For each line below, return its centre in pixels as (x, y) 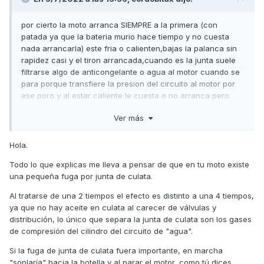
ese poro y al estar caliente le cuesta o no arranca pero (125, 96)
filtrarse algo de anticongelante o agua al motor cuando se (131, 72)
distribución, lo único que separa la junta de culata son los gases (131, 219)
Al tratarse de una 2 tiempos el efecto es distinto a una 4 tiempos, (132, 195)
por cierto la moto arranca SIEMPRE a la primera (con (119, 25)
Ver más (131, 118)
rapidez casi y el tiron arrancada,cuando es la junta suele (128, 60)
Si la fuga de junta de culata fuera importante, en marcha (116, 250)
